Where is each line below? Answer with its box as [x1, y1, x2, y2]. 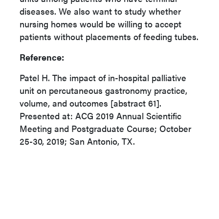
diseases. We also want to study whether [20, 5, 181, 17]
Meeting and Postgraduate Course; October [20, 122, 191, 134]
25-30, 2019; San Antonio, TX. [20, 135, 135, 147]
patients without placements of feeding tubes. [20, 30, 198, 43]
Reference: [20, 51, 64, 63]
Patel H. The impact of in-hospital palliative [20, 71, 186, 84]
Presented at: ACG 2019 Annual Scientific [20, 109, 181, 122]
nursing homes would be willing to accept [20, 18, 181, 30]
